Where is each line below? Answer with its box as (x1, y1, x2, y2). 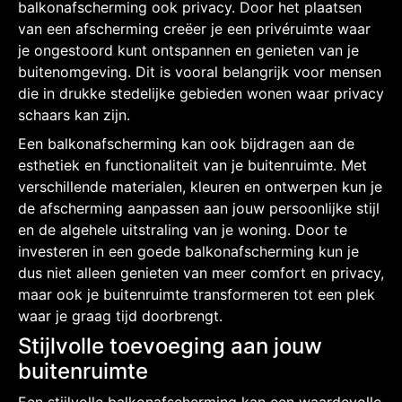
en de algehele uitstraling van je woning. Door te (18, 220, 347, 239)
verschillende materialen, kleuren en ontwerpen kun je (18, 177, 382, 196)
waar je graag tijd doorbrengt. (18, 306, 223, 325)
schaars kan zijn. (18, 105, 130, 124)
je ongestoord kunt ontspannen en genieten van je (18, 40, 359, 59)
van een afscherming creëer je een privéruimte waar (18, 19, 371, 38)
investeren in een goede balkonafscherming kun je (18, 241, 359, 260)
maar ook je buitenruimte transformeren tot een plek (18, 284, 375, 303)
